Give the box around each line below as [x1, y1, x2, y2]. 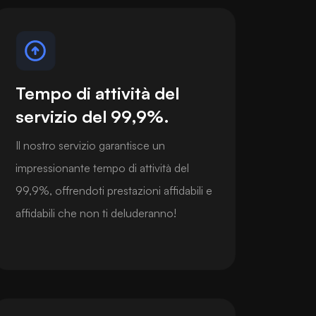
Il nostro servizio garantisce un [15, 138, 165, 152]
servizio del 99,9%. [15, 105, 169, 127]
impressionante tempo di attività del [15, 160, 189, 175]
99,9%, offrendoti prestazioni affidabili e [15, 183, 212, 197]
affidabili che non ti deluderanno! [15, 205, 176, 220]
